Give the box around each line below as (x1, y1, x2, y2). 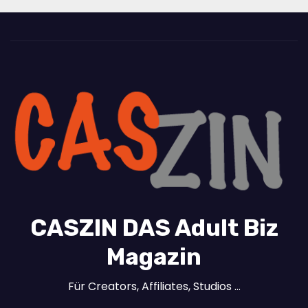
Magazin (107, 243, 201, 272)
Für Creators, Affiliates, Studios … (67, 278, 241, 295)
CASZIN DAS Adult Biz (30, 214, 278, 243)
